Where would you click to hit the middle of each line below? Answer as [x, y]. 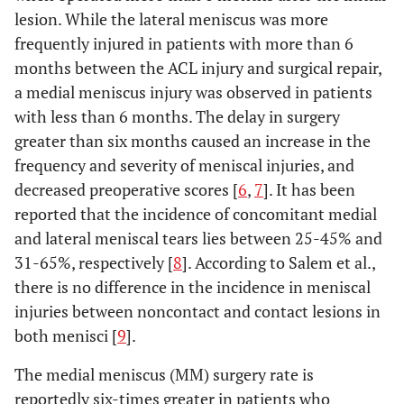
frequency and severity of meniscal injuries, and [184, 165]
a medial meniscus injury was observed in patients [193, 92]
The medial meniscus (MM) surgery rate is [164, 374]
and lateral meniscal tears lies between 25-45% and [198, 238]
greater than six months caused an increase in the [193, 141]
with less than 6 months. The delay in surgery [177, 116]
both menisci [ [66, 335]
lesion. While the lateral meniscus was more [171, 19]
